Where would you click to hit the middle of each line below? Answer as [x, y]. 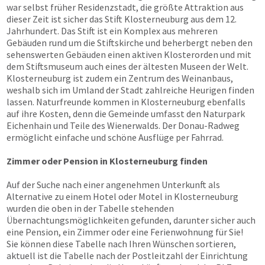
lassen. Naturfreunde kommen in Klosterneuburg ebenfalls [126, 102]
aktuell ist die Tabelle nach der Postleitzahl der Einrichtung [127, 256]
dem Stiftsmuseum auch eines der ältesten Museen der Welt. [127, 66]
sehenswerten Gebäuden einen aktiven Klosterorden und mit [129, 54]
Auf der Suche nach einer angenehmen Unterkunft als [113, 185]
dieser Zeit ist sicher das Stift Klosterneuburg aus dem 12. [122, 19]
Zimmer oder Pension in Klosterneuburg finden [107, 161]
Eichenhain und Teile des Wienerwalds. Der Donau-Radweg [123, 125]
